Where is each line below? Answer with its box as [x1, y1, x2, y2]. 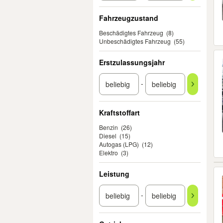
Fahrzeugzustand [99, 13, 158, 23]
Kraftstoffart [99, 108, 140, 117]
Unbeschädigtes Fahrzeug [99, 37, 171, 45]
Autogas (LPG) [99, 140, 139, 148]
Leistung [99, 169, 129, 179]
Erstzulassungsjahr [99, 57, 165, 67]
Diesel [99, 131, 116, 140]
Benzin [99, 123, 118, 131]
